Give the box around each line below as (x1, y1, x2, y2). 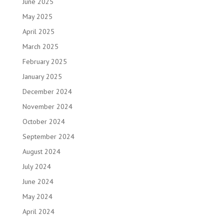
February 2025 (22, 57, 67, 66)
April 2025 (22, 27, 54, 36)
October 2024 (22, 117, 65, 126)
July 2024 (22, 162, 51, 171)
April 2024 (22, 207, 54, 216)
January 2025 (22, 72, 62, 81)
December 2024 (22, 87, 72, 96)
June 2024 (22, 177, 53, 186)
